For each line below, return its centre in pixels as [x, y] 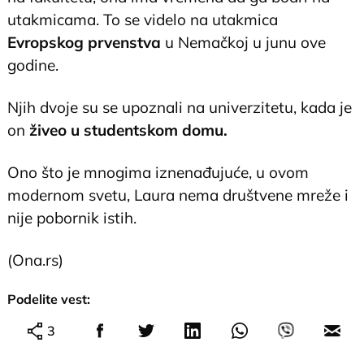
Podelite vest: [49, 299]
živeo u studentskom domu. [129, 130]
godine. [33, 65]
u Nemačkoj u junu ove [244, 42]
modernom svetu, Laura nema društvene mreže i [178, 195]
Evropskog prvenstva [84, 42]
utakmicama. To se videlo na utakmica [143, 19]
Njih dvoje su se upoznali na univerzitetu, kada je [180, 107]
